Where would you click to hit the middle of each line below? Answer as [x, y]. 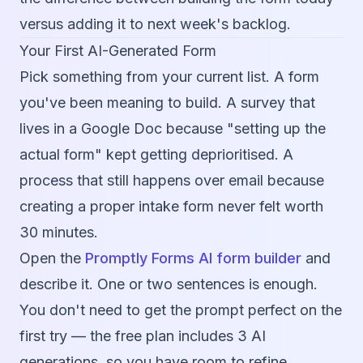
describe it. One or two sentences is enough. [169, 284]
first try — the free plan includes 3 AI [143, 336]
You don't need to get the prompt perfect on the [181, 310]
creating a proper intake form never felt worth [171, 207]
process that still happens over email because [172, 181]
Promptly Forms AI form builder [193, 258]
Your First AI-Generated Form [118, 51]
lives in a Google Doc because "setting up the [173, 129]
